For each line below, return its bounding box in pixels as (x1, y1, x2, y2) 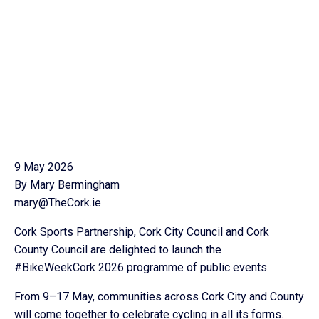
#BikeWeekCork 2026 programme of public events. (14, 261, 269, 274)
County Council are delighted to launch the (14, 243, 221, 256)
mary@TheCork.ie (14, 196, 101, 209)
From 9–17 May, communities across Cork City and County (14, 290, 304, 303)
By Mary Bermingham (14, 178, 120, 192)
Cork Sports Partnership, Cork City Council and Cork (14, 225, 269, 239)
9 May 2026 (14, 160, 73, 174)
